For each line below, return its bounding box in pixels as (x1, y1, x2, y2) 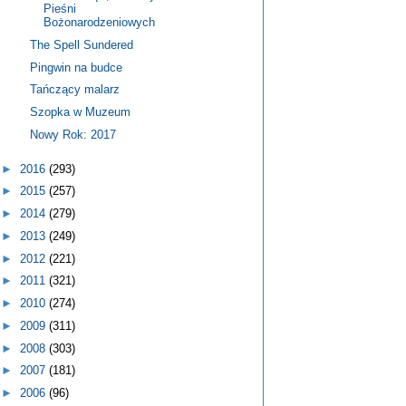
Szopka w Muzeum (30, 105, 131, 120)
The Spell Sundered (30, 37, 134, 52)
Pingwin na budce (30, 60, 123, 74)
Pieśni (43, 2, 77, 16)
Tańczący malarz (30, 82, 121, 97)
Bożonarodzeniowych (43, 15, 156, 30)
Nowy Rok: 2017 (30, 127, 117, 141)
